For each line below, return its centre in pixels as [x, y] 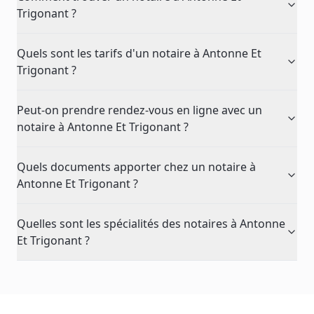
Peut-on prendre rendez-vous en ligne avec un [139, 110]
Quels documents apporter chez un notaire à [136, 167]
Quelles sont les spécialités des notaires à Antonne [151, 224]
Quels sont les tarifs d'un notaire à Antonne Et [139, 53]
